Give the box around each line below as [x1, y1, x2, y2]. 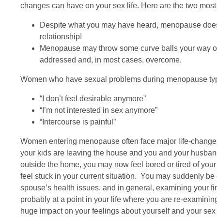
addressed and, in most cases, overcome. [40, 56, 182, 64]
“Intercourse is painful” [40, 118, 116, 126]
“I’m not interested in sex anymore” [40, 106, 157, 114]
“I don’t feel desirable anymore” [40, 94, 146, 103]
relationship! [40, 32, 82, 41]
